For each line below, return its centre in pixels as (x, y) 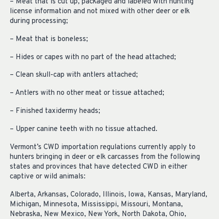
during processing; (39, 21)
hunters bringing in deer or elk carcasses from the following (105, 157)
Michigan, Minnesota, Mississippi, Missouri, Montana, (96, 204)
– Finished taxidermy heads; (55, 111)
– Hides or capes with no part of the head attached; (93, 57)
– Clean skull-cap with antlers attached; (74, 75)
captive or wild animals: (48, 176)
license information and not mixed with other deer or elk (100, 11)
